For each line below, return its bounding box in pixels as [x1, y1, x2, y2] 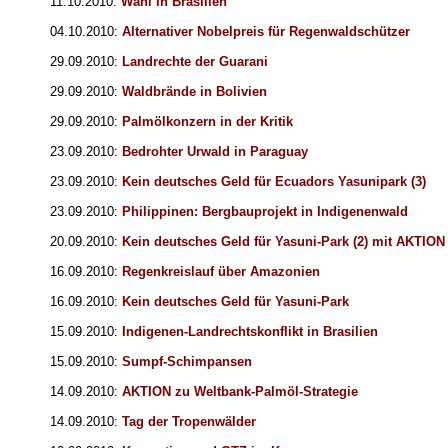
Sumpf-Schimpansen [122, 354, 252, 370]
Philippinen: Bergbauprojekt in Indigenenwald [122, 204, 408, 220]
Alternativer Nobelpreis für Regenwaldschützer [122, 24, 410, 40]
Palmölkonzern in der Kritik [122, 114, 293, 130]
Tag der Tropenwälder [122, 414, 256, 430]
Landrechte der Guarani [122, 54, 268, 70]
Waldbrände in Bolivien [122, 84, 267, 100]
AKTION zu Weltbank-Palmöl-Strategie [122, 384, 358, 400]
